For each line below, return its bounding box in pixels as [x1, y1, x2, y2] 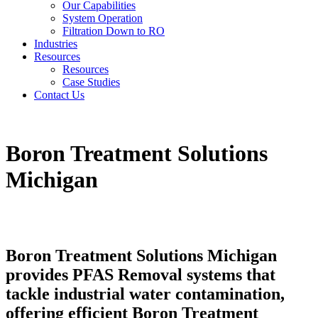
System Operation [62, 12, 143, 24]
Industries [34, 38, 77, 50]
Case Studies [62, 76, 120, 88]
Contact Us [34, 89, 84, 101]
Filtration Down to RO [62, 25, 165, 37]
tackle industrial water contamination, [6, 284, 285, 303]
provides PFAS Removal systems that [6, 265, 275, 284]
